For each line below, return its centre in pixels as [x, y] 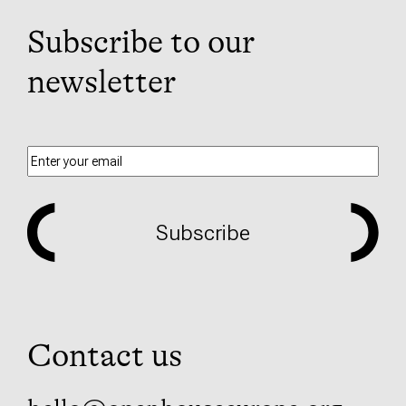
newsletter [101, 82]
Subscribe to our [141, 42]
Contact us [105, 355]
